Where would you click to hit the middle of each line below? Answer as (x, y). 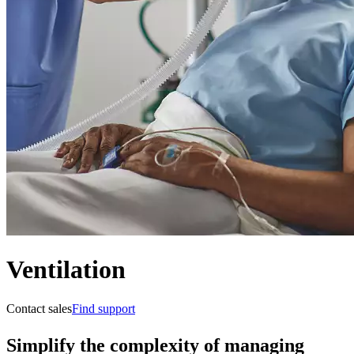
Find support (104, 308)
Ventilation (66, 270)
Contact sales (39, 308)
